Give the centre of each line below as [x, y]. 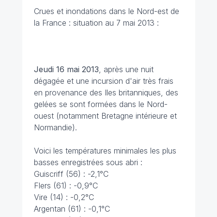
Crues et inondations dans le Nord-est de [106, 11]
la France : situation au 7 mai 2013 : [96, 23]
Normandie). [55, 128]
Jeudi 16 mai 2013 [66, 70]
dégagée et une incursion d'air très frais [103, 81]
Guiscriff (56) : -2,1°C [71, 174]
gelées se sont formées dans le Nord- [101, 104]
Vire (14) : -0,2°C [64, 197]
